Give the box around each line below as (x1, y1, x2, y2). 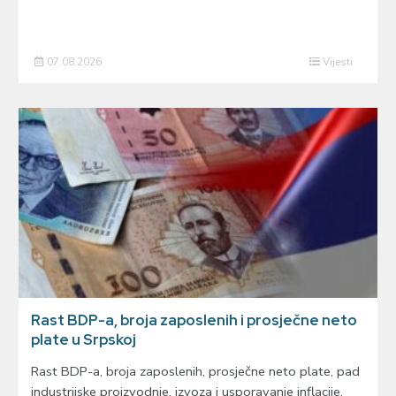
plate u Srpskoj (30, 330, 136, 349)
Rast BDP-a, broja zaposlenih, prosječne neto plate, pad (30, 362, 360, 380)
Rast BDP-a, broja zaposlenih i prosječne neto (30, 310, 357, 330)
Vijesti (320, 54, 354, 69)
